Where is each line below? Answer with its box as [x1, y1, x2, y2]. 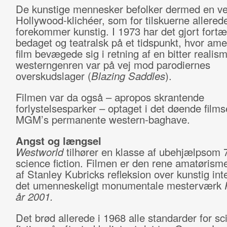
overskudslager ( [15, 68, 91, 83]
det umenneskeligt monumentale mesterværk [15, 178, 224, 193]
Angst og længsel [15, 133, 101, 148]
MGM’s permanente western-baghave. [15, 112, 193, 127]
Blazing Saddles [91, 68, 165, 83]
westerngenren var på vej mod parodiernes [15, 57, 210, 72]
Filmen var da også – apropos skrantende [15, 90, 204, 104]
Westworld [15, 144, 63, 159]
